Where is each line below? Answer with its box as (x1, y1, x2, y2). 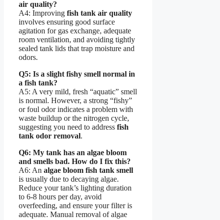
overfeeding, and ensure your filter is (19, 201, 132, 210)
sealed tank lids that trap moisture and (19, 44, 135, 53)
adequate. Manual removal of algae (19, 210, 127, 219)
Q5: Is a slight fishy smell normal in (19, 69, 135, 78)
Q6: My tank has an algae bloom (19, 148, 127, 157)
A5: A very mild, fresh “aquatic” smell (19, 87, 137, 96)
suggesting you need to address (19, 122, 117, 131)
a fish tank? (19, 78, 57, 87)
